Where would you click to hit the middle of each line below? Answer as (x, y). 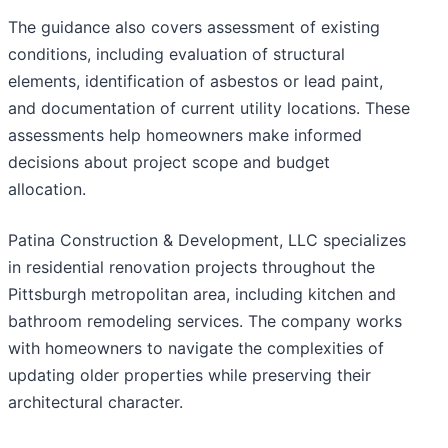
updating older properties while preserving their (189, 375)
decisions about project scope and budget (169, 162)
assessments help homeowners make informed (185, 135)
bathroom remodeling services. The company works (205, 321)
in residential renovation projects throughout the (191, 267)
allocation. (47, 189)
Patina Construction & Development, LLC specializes (207, 240)
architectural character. (95, 402)
